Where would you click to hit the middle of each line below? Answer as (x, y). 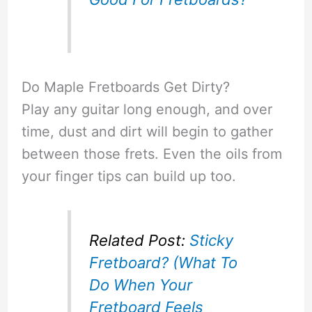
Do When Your (141, 284)
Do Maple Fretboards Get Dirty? (125, 87)
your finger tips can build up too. (128, 177)
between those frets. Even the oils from (151, 154)
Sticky (212, 240)
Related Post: (140, 240)
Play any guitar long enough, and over (147, 110)
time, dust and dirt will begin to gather (147, 132)
